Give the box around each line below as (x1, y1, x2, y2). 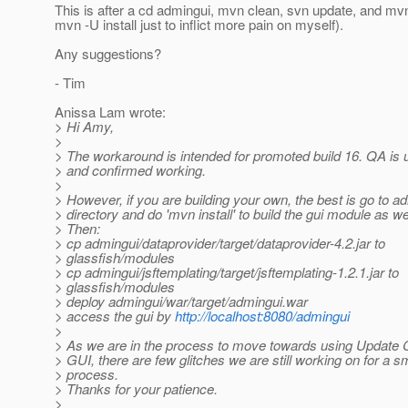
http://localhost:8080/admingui (175, 306, 350, 326)
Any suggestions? (55, 44, 161, 64)
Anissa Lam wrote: (55, 102, 166, 122)
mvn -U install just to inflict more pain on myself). (55, 15, 343, 35)
